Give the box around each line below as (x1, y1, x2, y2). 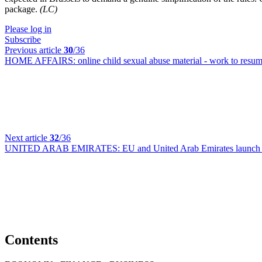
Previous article (5, 45, 64, 55)
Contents (5, 232, 58, 247)
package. (5, 4, 40, 14)
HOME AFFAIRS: (5, 56, 78, 65)
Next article (5, 133, 50, 143)
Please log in (5, 24, 51, 34)
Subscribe (5, 35, 41, 44)
